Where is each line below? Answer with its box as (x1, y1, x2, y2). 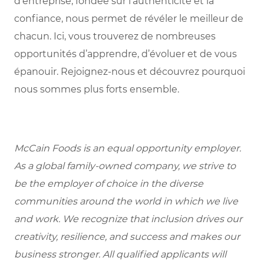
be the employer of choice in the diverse (14, 178, 203, 190)
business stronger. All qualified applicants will (14, 249, 226, 260)
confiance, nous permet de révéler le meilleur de (14, 13, 243, 25)
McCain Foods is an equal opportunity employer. (14, 143, 241, 154)
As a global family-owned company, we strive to (14, 160, 236, 172)
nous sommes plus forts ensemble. (14, 84, 179, 95)
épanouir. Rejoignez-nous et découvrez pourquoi (14, 66, 245, 78)
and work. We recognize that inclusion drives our (14, 213, 242, 225)
